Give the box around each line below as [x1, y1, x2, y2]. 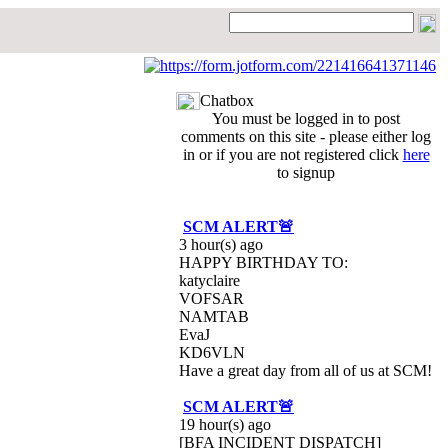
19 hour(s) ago [179, 416, 271, 433]
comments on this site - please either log [181, 128, 431, 145]
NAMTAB [179, 308, 249, 325]
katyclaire [179, 272, 240, 289]
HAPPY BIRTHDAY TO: [179, 254, 348, 271]
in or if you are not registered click [182, 146, 403, 163]
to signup [277, 164, 335, 181]
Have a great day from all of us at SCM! [179, 362, 432, 379]
